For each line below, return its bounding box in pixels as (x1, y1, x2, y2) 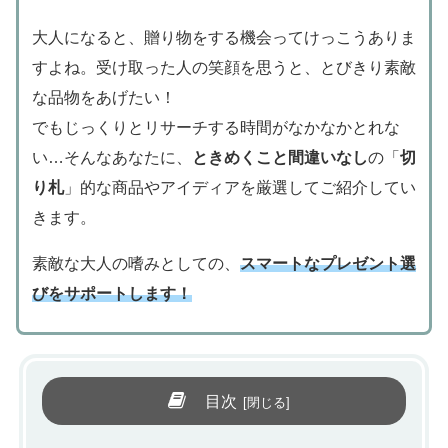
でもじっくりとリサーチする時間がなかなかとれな (31, 119, 400, 137)
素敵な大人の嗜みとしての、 (31, 255, 240, 273)
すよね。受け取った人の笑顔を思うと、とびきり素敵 (31, 59, 416, 77)
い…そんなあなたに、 (31, 149, 192, 167)
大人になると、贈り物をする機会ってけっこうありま (31, 29, 416, 47)
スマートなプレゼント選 (239, 255, 416, 273)
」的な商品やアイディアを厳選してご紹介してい (63, 179, 416, 197)
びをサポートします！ (31, 285, 192, 303)
